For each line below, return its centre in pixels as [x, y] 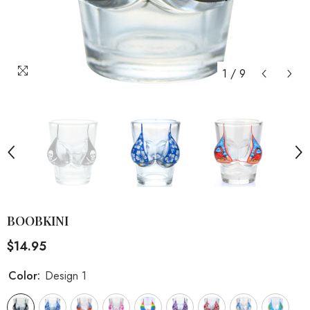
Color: [26, 276]
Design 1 [66, 276]
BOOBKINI [38, 221]
